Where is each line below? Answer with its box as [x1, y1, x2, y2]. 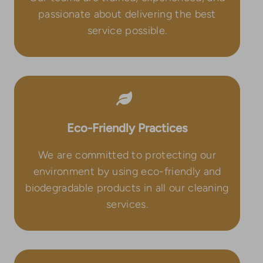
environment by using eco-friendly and [33, 164, 221, 178]
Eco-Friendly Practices [67, 120, 187, 135]
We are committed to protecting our [38, 148, 217, 161]
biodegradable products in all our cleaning [25, 181, 229, 194]
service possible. [87, 23, 167, 37]
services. [106, 197, 148, 211]
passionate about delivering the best [38, 7, 216, 21]
